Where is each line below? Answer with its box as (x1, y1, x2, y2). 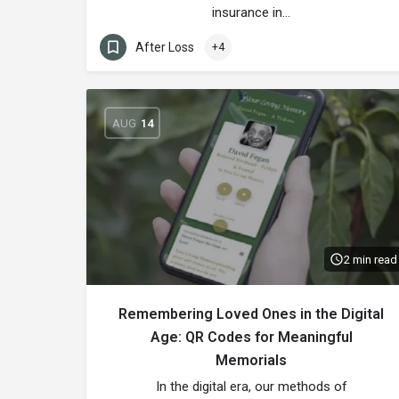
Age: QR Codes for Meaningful (150, 329, 353, 346)
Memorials (216, 352, 287, 369)
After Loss (135, 39, 194, 54)
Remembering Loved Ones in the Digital (118, 305, 384, 322)
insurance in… (212, 4, 290, 20)
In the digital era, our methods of (155, 379, 347, 395)
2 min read (344, 252, 397, 266)
